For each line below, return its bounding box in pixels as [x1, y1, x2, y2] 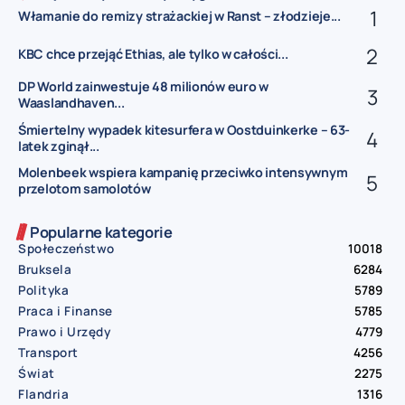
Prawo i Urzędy [18, 323, 110, 340]
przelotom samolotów [18, 179, 151, 197]
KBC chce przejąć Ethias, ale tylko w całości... [18, 45, 288, 63]
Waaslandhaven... [18, 94, 125, 112]
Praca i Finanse [18, 302, 113, 319]
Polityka [18, 281, 69, 298]
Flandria [18, 385, 69, 402]
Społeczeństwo [18, 240, 115, 257]
